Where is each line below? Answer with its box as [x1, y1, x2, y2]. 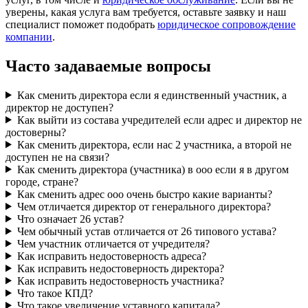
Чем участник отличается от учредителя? [16, 237, 210, 250]
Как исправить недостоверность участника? [16, 274, 224, 287]
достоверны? [5, 126, 66, 138]
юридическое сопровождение [157, 18, 296, 30]
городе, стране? [5, 175, 78, 188]
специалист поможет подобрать [5, 18, 157, 30]
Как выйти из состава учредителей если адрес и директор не [16, 113, 302, 126]
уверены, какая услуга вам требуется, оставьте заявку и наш [5, 5, 286, 18]
